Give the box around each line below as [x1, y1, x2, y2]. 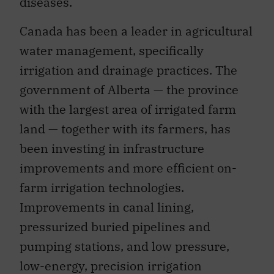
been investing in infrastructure [20, 139, 204, 157]
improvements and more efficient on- [20, 159, 237, 176]
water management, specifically [20, 42, 204, 59]
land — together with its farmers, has [20, 120, 231, 137]
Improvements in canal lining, [20, 198, 194, 215]
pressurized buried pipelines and [20, 218, 210, 235]
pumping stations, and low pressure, [20, 237, 229, 254]
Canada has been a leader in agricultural [20, 22, 253, 39]
